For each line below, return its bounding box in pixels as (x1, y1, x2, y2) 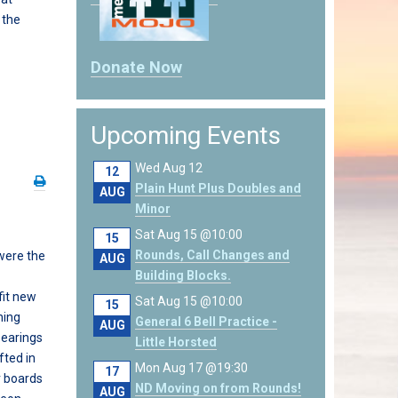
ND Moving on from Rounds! (135, 381, 301, 396)
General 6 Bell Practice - (135, 314, 277, 330)
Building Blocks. (135, 268, 231, 283)
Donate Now (91, 58, 182, 77)
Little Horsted (135, 335, 217, 350)
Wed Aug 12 (135, 161, 203, 176)
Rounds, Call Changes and (135, 248, 290, 263)
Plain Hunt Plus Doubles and (135, 181, 301, 196)
